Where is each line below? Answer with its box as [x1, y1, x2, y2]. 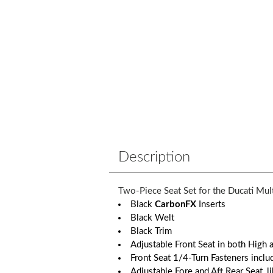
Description [118, 149, 191, 165]
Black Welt [130, 213, 175, 222]
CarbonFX [152, 199, 197, 209]
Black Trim [130, 226, 172, 236]
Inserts [196, 199, 226, 209]
